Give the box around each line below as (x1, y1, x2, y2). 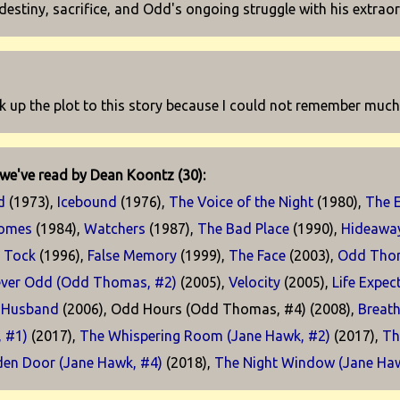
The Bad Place (197, 221, 290, 237)
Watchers (84, 221, 146, 237)
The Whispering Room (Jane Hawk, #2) (79, 328, 331, 344)
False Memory (87, 247, 178, 263)
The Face (229, 247, 287, 263)
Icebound (57, 194, 118, 210)
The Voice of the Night (169, 194, 314, 210)
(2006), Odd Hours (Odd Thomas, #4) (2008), (59, 301, 359, 317)
